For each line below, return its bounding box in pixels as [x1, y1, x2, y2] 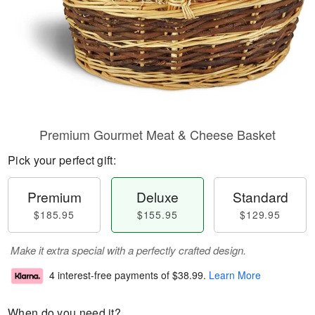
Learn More [209, 268, 261, 283]
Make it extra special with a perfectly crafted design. [11, 243, 246, 257]
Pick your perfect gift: [8, 152, 116, 168]
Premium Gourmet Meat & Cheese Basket [39, 125, 276, 143]
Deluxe [136, 187, 179, 206]
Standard [232, 187, 288, 206]
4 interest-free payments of [49, 268, 172, 283]
